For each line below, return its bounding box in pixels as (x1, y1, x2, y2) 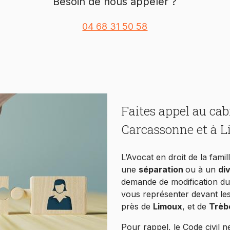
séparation (139, 164, 185, 175)
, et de (182, 201, 206, 212)
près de (121, 201, 150, 212)
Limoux (153, 201, 182, 212)
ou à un (185, 164, 216, 175)
